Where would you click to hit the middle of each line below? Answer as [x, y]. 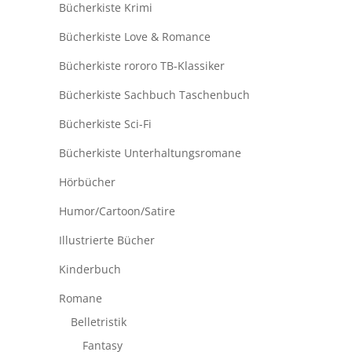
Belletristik [98, 322]
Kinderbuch [90, 269]
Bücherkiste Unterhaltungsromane [150, 153]
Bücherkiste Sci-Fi [105, 124]
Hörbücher [87, 182]
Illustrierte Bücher [106, 240]
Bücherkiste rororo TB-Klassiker [141, 66]
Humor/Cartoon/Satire [117, 211]
